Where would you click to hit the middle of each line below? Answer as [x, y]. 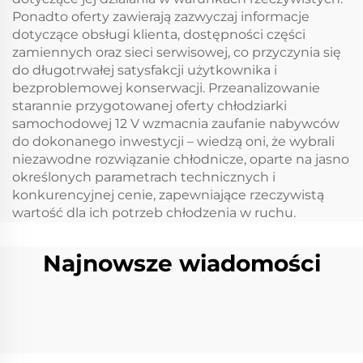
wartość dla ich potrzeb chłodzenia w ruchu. [154, 213]
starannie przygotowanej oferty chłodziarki [149, 106]
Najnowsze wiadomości [181, 263]
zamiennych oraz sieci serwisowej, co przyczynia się [177, 52]
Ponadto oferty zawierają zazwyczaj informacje [161, 17]
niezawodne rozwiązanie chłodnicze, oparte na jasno [181, 159]
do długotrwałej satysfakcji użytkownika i [145, 70]
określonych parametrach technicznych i [144, 177]
